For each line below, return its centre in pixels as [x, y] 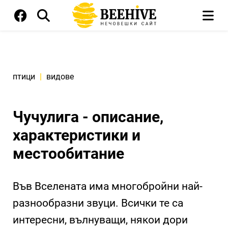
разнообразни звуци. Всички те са [98, 203]
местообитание [68, 153]
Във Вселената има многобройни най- [108, 186]
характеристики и [77, 135]
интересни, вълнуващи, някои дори [100, 220]
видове [60, 77]
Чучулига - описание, [88, 117]
